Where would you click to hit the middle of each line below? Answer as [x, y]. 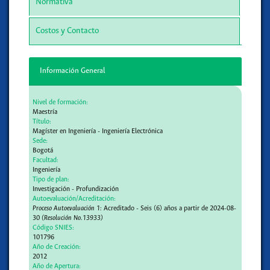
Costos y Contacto [67, 31]
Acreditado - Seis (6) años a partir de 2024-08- [169, 209]
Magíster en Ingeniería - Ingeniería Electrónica [98, 132]
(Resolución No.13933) [73, 218]
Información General [73, 71]
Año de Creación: [57, 247]
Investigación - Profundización [76, 190]
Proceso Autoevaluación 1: [67, 209]
